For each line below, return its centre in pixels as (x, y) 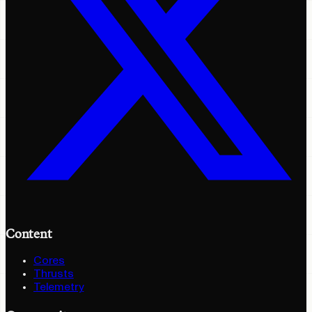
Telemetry (59, 287)
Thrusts (54, 274)
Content (29, 233)
